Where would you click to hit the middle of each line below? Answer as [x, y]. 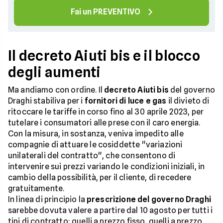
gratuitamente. [36, 189]
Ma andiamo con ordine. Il [56, 90]
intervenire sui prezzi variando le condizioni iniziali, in [107, 167]
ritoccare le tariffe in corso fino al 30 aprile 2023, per [106, 112]
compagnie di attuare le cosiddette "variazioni [95, 145]
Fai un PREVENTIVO [106, 12]
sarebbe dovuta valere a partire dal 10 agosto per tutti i [111, 211]
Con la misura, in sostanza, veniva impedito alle [96, 134]
